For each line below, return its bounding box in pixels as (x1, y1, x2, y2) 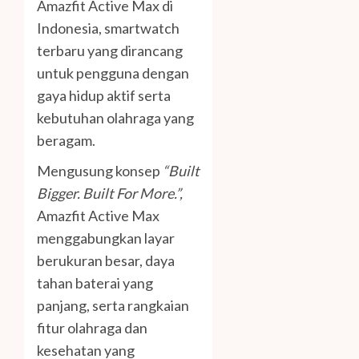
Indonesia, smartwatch (37, 18, 179, 37)
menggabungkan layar (37, 228, 175, 247)
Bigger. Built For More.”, (37, 184, 183, 202)
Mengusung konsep (37, 161, 163, 179)
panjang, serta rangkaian (37, 296, 189, 314)
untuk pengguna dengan (37, 63, 189, 82)
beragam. (37, 131, 95, 149)
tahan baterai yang (37, 273, 153, 292)
